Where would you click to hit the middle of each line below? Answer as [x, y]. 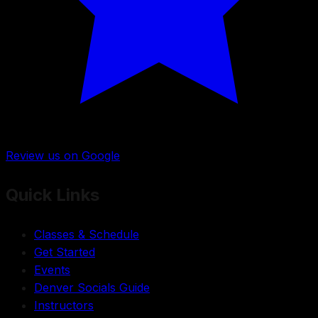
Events [52, 269]
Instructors [64, 305]
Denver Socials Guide [92, 287]
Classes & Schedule [87, 234]
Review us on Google [63, 155]
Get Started [65, 252]
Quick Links [53, 194]
